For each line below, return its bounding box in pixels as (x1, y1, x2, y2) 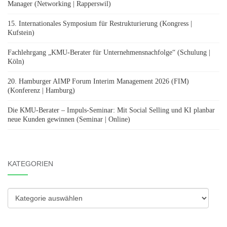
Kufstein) (8, 29, 34, 37)
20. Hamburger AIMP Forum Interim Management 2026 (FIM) (8, 78, 189, 86)
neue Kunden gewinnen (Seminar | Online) (8, 116, 130, 124)
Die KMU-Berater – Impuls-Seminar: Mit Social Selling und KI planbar (8, 106, 215, 115)
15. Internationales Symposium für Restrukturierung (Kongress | (8, 20, 192, 28)
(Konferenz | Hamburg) (8, 87, 75, 95)
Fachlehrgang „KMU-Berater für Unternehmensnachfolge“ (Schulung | (8, 49, 210, 57)
